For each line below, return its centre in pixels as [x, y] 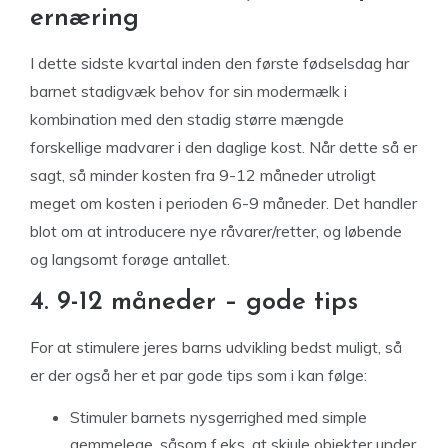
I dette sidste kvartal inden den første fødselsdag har [219, 63]
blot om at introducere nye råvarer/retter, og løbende [216, 231]
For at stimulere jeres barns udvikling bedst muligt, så [216, 347]
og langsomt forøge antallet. [130, 259]
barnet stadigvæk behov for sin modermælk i [188, 91]
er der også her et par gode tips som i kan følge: [198, 375]
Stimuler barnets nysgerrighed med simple [218, 417]
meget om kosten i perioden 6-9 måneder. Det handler [223, 203]
